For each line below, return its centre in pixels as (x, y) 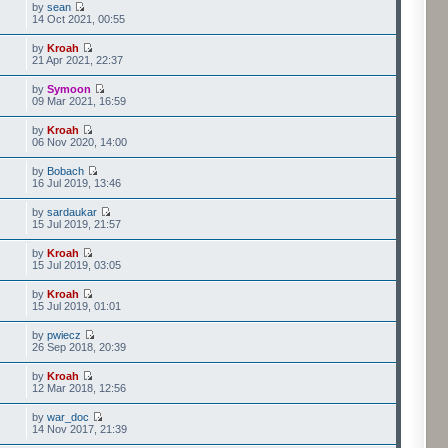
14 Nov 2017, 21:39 (80, 429)
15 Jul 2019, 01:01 (77, 306)
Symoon (69, 89)
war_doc (68, 417)
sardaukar (72, 212)
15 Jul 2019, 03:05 (77, 265)
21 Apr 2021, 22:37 (78, 60)
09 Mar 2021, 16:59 (79, 101)
